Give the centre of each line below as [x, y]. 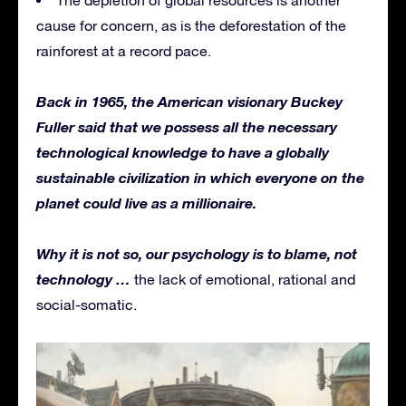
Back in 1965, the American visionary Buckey [189, 101]
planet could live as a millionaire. [146, 202]
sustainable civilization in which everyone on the [200, 177]
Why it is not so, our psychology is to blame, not [197, 253]
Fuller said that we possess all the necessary [187, 126]
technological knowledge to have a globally [183, 151]
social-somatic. [87, 304]
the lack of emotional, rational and [245, 279]
